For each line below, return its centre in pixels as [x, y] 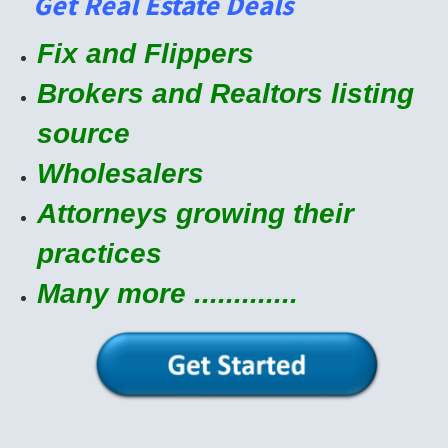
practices [99, 253]
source [83, 133]
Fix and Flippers [145, 53]
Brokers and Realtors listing [225, 93]
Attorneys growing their [195, 213]
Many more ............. [167, 293]
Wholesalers [120, 173]
